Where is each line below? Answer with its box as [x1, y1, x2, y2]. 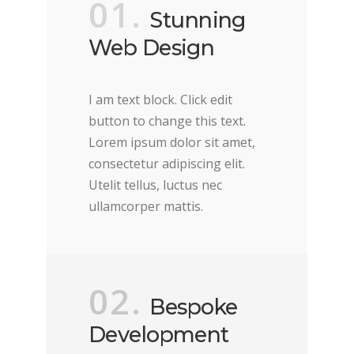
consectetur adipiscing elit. [88, 154, 245, 172]
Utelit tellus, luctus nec [88, 175, 222, 194]
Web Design [88, 34, 215, 61]
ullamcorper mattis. [88, 197, 203, 215]
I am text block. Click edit [88, 90, 232, 108]
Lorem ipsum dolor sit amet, [88, 133, 255, 151]
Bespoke [144, 293, 238, 320]
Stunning [144, 6, 246, 33]
